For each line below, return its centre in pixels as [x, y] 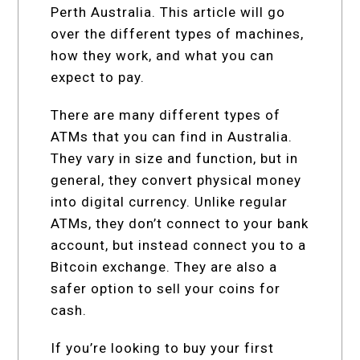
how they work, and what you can [163, 55]
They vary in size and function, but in [175, 158]
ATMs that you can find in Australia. [172, 136]
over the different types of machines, [178, 33]
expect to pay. [98, 77]
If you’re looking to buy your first [163, 348]
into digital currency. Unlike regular [170, 201]
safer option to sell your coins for [166, 288]
